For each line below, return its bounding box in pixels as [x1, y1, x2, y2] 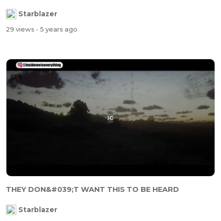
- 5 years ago [36, 26, 77, 34]
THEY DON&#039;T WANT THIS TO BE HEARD [6, 184, 179, 194]
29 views [6, 26, 36, 34]
